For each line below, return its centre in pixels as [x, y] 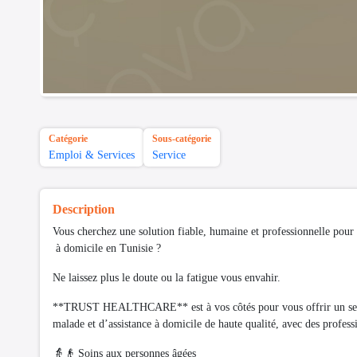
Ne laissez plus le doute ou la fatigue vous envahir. [167, 278]
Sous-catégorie [182, 139]
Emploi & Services [92, 155]
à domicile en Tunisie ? [107, 249]
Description [84, 210]
